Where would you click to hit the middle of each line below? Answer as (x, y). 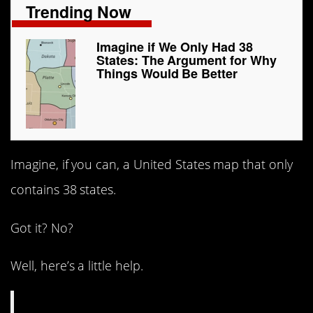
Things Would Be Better (167, 74)
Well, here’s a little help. (77, 265)
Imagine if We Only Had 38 (175, 47)
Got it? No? (42, 227)
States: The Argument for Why (187, 60)
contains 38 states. (64, 190)
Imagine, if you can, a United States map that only (152, 165)
